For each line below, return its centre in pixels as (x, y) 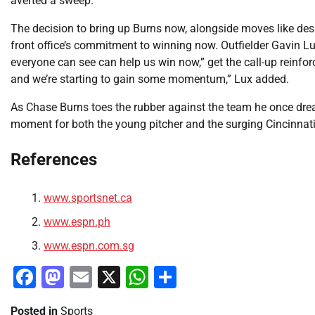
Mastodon (115, 277)
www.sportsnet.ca (88, 198)
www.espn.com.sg (89, 245)
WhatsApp (200, 277)
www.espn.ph (77, 221)
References (54, 159)
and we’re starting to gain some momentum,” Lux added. (150, 79)
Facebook (84, 277)
